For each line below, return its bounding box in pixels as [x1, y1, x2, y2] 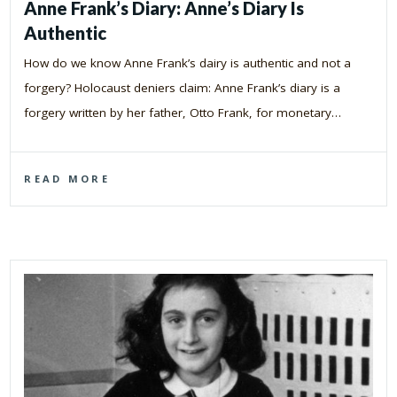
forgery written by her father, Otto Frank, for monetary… [24, 104, 342, 121]
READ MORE [24, 171, 110, 185]
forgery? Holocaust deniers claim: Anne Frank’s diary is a [24, 79, 341, 96]
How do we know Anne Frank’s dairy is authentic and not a [24, 54, 352, 71]
